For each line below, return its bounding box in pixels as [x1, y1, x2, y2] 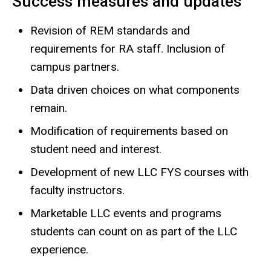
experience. [30, 242, 88, 256]
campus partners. [30, 59, 119, 74]
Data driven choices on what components [30, 82, 240, 97]
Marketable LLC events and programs [30, 206, 221, 220]
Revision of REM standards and [30, 23, 190, 38]
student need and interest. [30, 142, 162, 156]
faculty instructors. [30, 183, 125, 197]
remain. [30, 100, 67, 115]
